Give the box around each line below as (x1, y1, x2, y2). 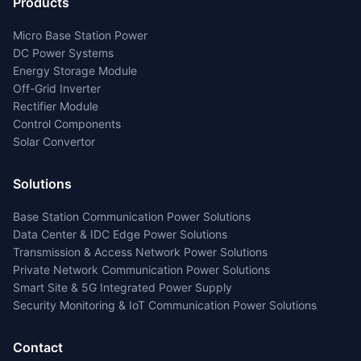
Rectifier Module (13, 99, 98, 113)
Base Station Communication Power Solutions (13, 210, 251, 223)
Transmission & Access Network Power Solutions (13, 245, 268, 259)
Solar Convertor (13, 135, 95, 148)
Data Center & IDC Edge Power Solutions (13, 227, 227, 241)
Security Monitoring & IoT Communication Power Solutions (13, 298, 317, 312)
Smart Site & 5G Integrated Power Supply (13, 280, 232, 294)
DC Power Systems (13, 46, 114, 60)
